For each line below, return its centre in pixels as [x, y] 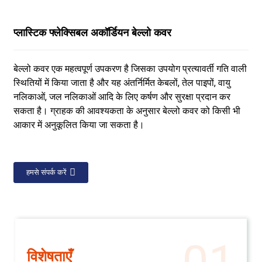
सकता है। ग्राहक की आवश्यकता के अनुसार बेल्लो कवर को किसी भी [127, 111]
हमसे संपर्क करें [46, 172]
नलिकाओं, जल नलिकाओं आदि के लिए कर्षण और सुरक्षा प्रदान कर [122, 97]
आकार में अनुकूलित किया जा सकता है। [79, 125]
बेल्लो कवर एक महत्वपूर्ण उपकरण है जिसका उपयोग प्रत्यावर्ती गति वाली [130, 69]
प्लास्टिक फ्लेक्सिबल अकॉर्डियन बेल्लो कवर [92, 34]
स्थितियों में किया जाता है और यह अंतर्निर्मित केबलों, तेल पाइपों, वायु [122, 83]
